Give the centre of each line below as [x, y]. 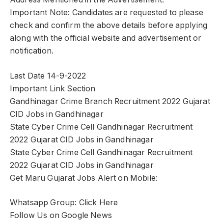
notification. [32, 51]
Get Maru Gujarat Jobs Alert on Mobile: [84, 178]
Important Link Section [53, 88]
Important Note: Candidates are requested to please [107, 13]
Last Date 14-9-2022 [48, 76]
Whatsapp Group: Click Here [64, 203]
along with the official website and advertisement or [106, 38]
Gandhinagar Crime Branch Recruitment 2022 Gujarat [110, 101]
